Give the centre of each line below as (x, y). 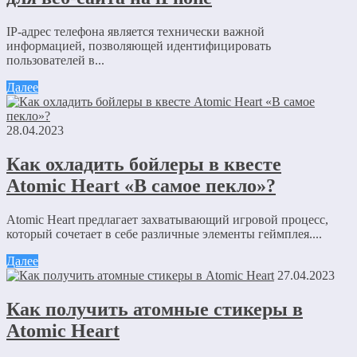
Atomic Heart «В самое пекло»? (141, 186)
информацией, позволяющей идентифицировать (139, 46)
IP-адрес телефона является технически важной (135, 32)
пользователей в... (55, 61)
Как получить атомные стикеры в (155, 309)
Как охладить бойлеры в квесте (144, 165)
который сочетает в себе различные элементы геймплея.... (164, 234)
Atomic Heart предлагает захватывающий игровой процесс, (167, 220)
